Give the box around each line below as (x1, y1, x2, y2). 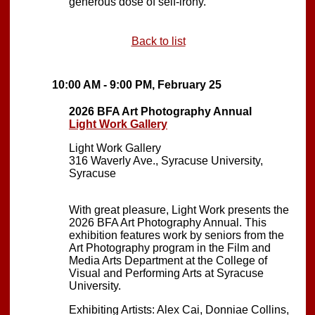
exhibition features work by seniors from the (69, 229, 284, 241)
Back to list (131, 34, 186, 47)
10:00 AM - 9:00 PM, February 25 (52, 78, 221, 91)
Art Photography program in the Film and (69, 241, 271, 254)
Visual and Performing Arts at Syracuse (69, 266, 264, 279)
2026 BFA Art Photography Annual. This (69, 216, 266, 229)
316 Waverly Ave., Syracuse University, (69, 154, 263, 167)
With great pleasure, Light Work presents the (69, 203, 289, 216)
